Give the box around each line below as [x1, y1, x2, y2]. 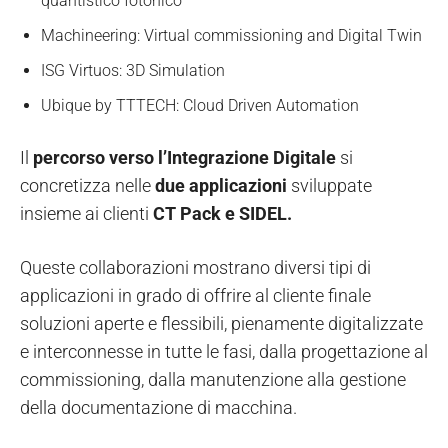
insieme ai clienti [20, 203, 153, 225]
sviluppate [291, 175, 372, 197]
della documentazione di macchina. [20, 397, 297, 419]
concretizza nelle [20, 175, 155, 197]
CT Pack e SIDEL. [153, 203, 292, 225]
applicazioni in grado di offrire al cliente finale [20, 285, 371, 307]
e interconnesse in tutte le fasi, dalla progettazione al [20, 341, 428, 363]
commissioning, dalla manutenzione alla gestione [20, 369, 406, 391]
